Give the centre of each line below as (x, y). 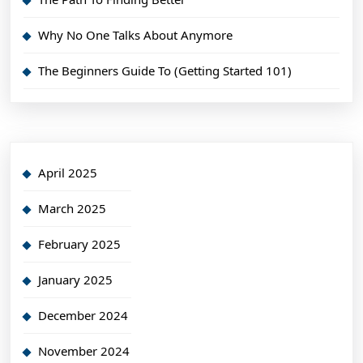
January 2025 (75, 279)
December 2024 (83, 315)
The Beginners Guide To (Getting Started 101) (165, 70)
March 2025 (72, 208)
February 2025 (79, 243)
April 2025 (68, 172)
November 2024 (84, 350)
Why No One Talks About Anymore (135, 34)
